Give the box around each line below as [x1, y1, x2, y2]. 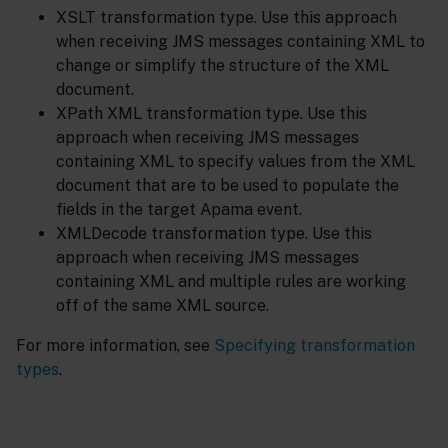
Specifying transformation [214, 336, 415, 356]
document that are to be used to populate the [56, 176, 399, 196]
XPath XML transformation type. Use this [56, 104, 367, 124]
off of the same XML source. [56, 296, 269, 316]
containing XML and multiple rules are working [56, 272, 406, 292]
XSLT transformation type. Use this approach [56, 8, 397, 28]
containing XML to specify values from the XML [56, 152, 415, 172]
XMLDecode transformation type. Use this [56, 224, 372, 244]
